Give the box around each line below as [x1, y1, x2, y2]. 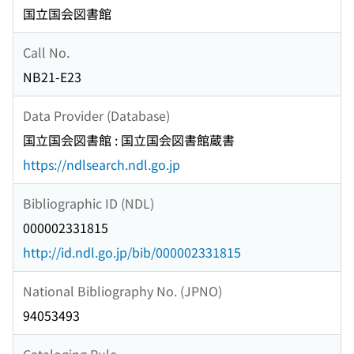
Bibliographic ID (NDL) [23, 193, 154, 213]
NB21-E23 [23, 67, 81, 87]
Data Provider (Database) [23, 105, 170, 125]
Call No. [23, 42, 70, 62]
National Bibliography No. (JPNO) [23, 281, 222, 300]
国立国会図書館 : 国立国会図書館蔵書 [23, 130, 235, 150]
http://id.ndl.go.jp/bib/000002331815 [23, 243, 241, 262]
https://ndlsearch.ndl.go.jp [23, 155, 180, 175]
